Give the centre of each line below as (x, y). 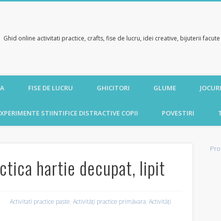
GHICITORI (113, 88)
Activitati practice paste (40, 202)
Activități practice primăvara (110, 202)
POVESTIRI (178, 113)
